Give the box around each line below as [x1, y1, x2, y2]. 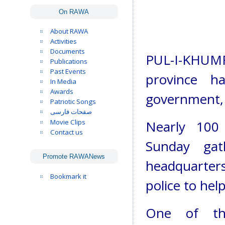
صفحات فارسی [50, 107, 92, 116]
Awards [50, 86, 73, 96]
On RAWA [59, 8, 89, 16]
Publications [50, 56, 87, 66]
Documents [50, 46, 85, 56]
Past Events [50, 66, 86, 76]
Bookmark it [50, 171, 86, 181]
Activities [50, 36, 77, 46]
